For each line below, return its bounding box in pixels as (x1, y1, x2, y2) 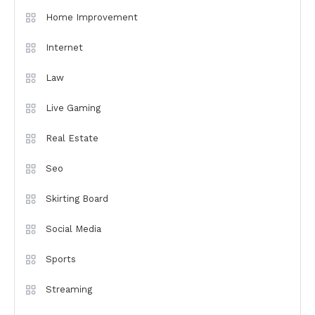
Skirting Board (46, 193, 108, 205)
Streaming (46, 284, 92, 295)
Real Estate (46, 133, 98, 144)
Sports (46, 254, 76, 265)
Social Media (46, 224, 101, 235)
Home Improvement (46, 12, 138, 23)
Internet (46, 42, 83, 53)
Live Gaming (46, 103, 101, 114)
